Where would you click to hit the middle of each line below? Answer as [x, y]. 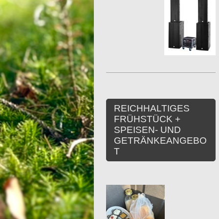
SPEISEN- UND [147, 130]
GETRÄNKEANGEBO [160, 141]
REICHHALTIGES [152, 109]
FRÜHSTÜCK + [148, 119]
